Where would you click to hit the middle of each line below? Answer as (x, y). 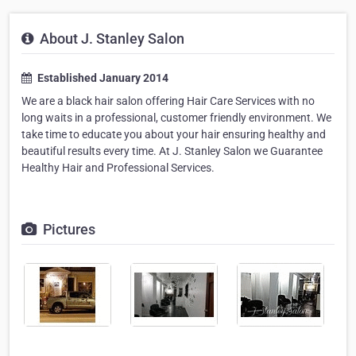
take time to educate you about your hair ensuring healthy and (174, 135)
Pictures (68, 230)
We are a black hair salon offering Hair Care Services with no (168, 101)
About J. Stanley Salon (110, 39)
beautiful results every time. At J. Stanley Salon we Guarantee (172, 151)
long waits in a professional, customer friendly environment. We (176, 118)
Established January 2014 (102, 78)
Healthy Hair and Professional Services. (118, 168)
